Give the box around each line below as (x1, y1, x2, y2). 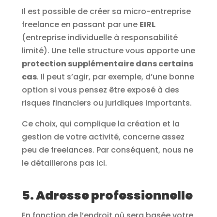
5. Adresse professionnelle (21, 186, 193, 204)
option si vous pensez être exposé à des (21, 84, 179, 95)
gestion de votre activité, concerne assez (21, 131, 185, 142)
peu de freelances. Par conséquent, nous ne (21, 144, 193, 155)
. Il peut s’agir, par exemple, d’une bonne (36, 71, 194, 82)
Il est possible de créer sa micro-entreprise (21, 5, 191, 17)
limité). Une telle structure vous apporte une (21, 45, 195, 56)
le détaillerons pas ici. (21, 157, 107, 169)
